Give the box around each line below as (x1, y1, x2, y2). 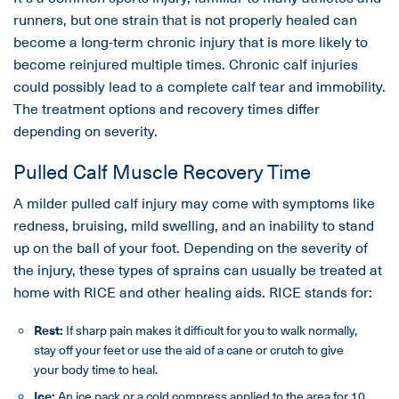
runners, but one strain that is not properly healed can (13, 8, 357, 30)
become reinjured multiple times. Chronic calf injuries (13, 53, 358, 75)
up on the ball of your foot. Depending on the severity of (13, 236, 368, 258)
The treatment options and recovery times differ (13, 97, 320, 119)
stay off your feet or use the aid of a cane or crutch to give (34, 340, 344, 360)
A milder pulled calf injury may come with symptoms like (13, 191, 375, 214)
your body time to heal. (34, 360, 158, 379)
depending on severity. (13, 119, 158, 142)
